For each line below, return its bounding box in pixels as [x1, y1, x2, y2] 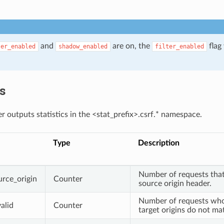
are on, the [110, 41, 152, 50]
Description [137, 138, 179, 147]
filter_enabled [154, 42, 204, 50]
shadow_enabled [58, 42, 107, 50]
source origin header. [138, 179, 211, 187]
